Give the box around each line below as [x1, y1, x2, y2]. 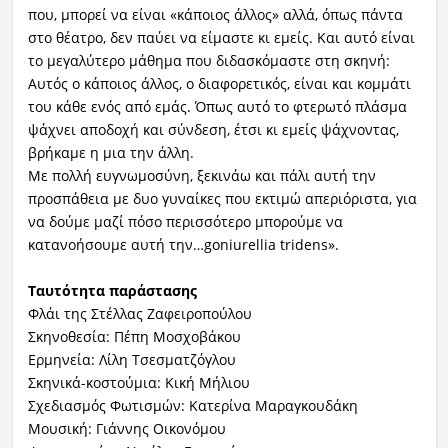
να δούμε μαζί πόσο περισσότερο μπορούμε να [27, 211, 343, 231]
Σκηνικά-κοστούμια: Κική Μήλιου [27, 372, 250, 392]
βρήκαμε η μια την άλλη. [27, 142, 194, 162]
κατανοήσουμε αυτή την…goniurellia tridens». [27, 234, 339, 254]
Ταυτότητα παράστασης [27, 280, 197, 300]
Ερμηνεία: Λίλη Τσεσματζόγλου [27, 349, 236, 369]
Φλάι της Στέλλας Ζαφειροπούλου [27, 303, 252, 323]
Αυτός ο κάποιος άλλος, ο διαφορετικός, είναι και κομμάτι [27, 73, 411, 93]
